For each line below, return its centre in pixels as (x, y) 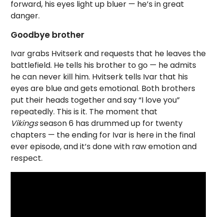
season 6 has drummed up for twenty (111, 123)
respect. (27, 158)
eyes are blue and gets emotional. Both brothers (103, 88)
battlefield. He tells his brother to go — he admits (104, 65)
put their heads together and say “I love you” (95, 100)
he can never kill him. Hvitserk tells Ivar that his (100, 77)
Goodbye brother (48, 35)
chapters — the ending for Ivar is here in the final (103, 135)
